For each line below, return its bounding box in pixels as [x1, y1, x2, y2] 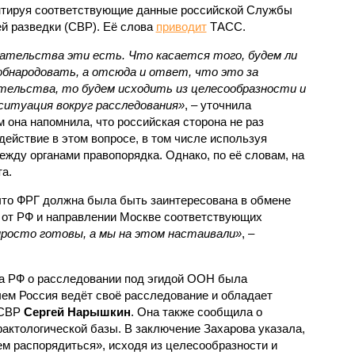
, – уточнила [184, 97, 251, 112]
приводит [155, 19, 207, 33]
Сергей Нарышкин [23, 304, 131, 319]
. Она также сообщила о [130, 304, 262, 319]
